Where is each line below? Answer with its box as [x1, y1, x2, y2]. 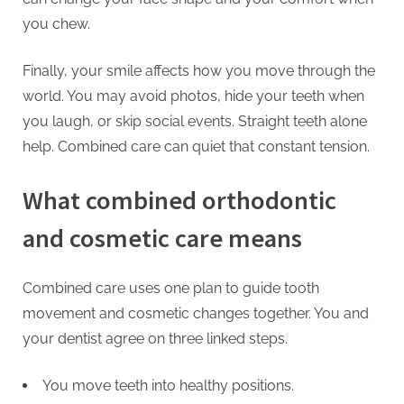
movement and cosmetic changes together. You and [23, 305, 369, 323]
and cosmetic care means [23, 222, 302, 255]
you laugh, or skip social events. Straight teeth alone [23, 113, 367, 131]
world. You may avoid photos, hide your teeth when [23, 87, 364, 106]
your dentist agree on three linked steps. [23, 330, 288, 348]
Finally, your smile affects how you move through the [23, 62, 375, 80]
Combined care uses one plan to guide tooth [23, 280, 319, 298]
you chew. [23, 15, 90, 33]
